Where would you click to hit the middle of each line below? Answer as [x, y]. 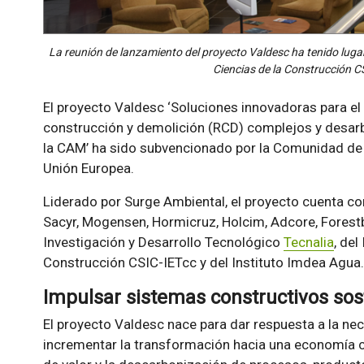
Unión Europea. [88, 169]
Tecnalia [308, 243]
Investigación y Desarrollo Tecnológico [163, 243]
